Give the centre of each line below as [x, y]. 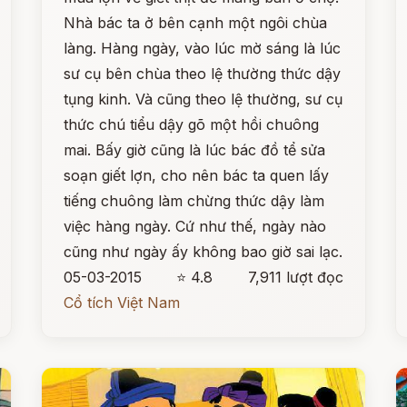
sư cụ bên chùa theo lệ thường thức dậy [203, 74]
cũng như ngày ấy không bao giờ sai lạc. [203, 252]
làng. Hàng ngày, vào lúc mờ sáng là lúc [203, 48]
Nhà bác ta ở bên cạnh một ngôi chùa [196, 23]
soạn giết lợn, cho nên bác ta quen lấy [197, 175]
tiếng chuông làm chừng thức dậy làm [194, 201]
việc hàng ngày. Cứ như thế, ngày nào [195, 226]
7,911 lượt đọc [295, 277]
